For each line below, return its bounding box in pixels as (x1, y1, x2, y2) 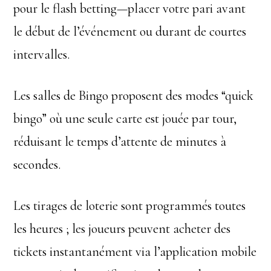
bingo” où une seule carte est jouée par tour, (13, 111, 237, 126)
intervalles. (13, 47, 70, 62)
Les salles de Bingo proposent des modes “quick (13, 88, 254, 103)
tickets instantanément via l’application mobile (13, 244, 257, 260)
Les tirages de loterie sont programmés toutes (13, 198, 246, 214)
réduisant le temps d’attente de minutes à (13, 134, 227, 149)
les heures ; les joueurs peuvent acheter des (13, 221, 231, 237)
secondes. (13, 157, 61, 172)
